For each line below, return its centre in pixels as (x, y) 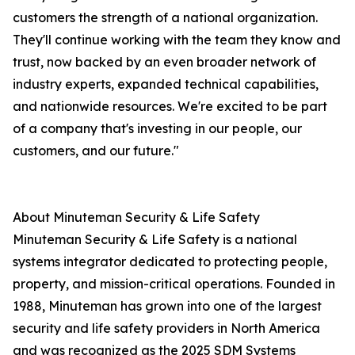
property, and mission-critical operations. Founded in (174, 284)
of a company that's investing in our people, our (157, 129)
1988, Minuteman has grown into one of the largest (167, 306)
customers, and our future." (96, 151)
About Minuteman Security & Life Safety (136, 218)
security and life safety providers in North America (166, 328)
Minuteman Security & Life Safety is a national (155, 240)
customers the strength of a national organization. (165, 18)
